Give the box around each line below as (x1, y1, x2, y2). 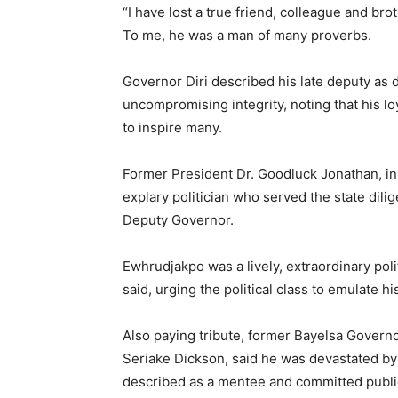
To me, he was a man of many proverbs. (123, 26, 371, 44)
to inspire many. (123, 118, 222, 136)
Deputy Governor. (123, 211, 234, 228)
